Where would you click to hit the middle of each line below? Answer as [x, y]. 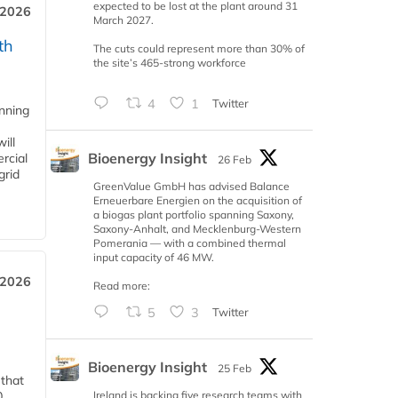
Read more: [122, 286]
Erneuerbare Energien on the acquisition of [198, 201]
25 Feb [235, 369]
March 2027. [123, 20]
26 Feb [235, 160]
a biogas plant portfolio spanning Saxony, [194, 215]
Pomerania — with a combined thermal [190, 243]
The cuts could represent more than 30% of [199, 49]
